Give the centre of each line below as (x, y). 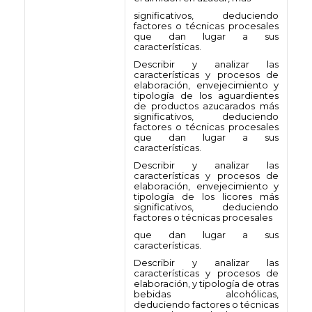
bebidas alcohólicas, (206, 294)
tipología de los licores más (206, 196)
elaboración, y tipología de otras (206, 283)
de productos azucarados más (206, 106)
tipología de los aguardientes (206, 95)
